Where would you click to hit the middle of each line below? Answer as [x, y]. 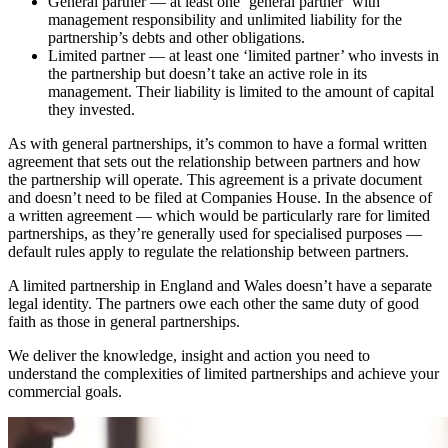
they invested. [91, 109]
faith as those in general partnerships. [124, 321]
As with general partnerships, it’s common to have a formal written [217, 143]
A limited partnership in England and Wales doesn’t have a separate [220, 285]
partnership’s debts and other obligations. [176, 37]
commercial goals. [65, 391]
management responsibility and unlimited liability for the [225, 19]
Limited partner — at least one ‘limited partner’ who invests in [243, 55]
